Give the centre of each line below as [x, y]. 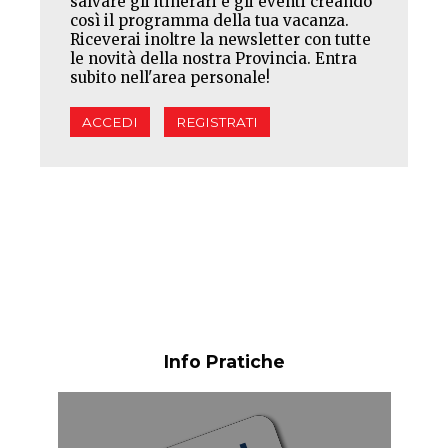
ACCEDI [110, 121]
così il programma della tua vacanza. [209, 20]
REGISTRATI [217, 121]
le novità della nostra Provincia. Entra [213, 58]
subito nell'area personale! [170, 77]
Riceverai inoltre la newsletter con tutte [220, 39]
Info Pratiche [224, 361]
